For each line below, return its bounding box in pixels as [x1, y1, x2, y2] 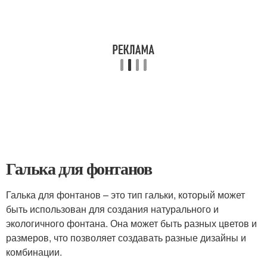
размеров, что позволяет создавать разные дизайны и [6, 231, 246, 244]
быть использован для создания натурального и [6, 202, 219, 216]
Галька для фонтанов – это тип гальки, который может [6, 188, 245, 201]
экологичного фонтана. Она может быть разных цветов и [6, 216, 257, 230]
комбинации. [6, 245, 62, 259]
